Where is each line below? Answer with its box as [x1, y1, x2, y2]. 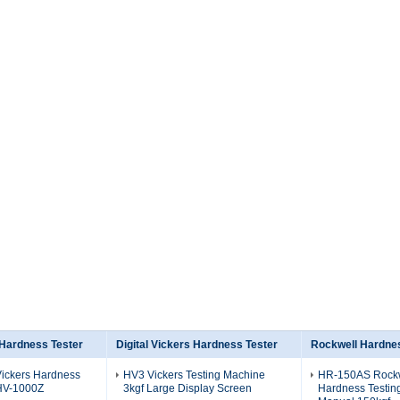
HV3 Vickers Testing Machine [123, 369, 265, 381]
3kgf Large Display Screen [123, 382, 252, 395]
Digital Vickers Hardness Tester [116, 338, 278, 351]
